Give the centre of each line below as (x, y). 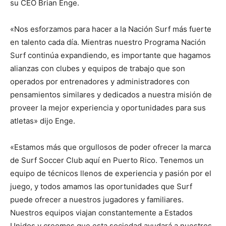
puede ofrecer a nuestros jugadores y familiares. (97, 200)
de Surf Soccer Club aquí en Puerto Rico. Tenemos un (107, 160)
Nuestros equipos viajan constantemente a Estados (101, 213)
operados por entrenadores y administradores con (100, 81)
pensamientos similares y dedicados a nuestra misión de (111, 95)
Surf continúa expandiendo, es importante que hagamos (110, 55)
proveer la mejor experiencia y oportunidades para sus (108, 108)
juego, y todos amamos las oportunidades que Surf (101, 186)
